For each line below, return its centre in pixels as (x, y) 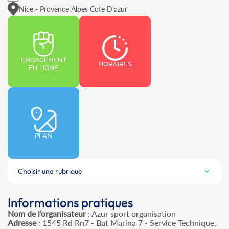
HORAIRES (115, 64)
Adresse (22, 223)
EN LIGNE (43, 68)
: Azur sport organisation (131, 214)
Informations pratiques (70, 203)
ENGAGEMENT (43, 61)
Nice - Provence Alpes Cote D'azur (73, 9)
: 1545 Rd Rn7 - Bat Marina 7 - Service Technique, (126, 223)
